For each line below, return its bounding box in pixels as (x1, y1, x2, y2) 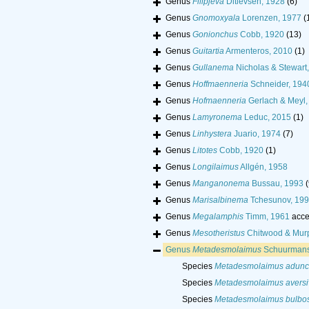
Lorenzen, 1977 (240, 13, 301, 23)
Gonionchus (192, 30, 238, 40)
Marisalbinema (192, 195, 248, 206)
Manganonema (192, 179, 250, 189)
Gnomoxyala (192, 13, 240, 23)
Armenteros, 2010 (224, 46, 292, 57)
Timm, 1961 (243, 212, 290, 222)
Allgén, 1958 (239, 162, 288, 172)
